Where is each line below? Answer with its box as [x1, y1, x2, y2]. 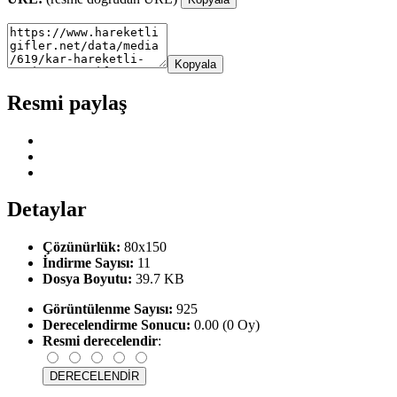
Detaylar [7, 198, 87, 222]
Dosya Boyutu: [43, 271, 132, 287]
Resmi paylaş [7, 90, 127, 114]
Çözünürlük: [43, 239, 121, 255]
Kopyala [175, 57, 216, 71]
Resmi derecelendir [43, 333, 158, 349]
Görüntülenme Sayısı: [43, 301, 173, 317]
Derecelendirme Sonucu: [43, 317, 191, 333]
